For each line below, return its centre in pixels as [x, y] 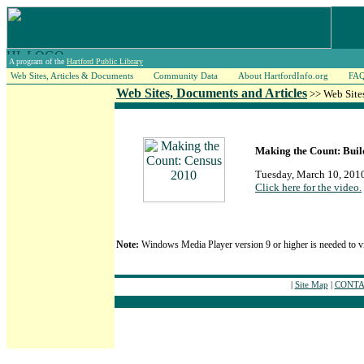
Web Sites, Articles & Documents [72, 76]
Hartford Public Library [105, 61]
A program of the [38, 61]
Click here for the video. [308, 188]
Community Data [186, 76]
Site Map [311, 284]
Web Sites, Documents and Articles [212, 93]
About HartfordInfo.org [283, 76]
